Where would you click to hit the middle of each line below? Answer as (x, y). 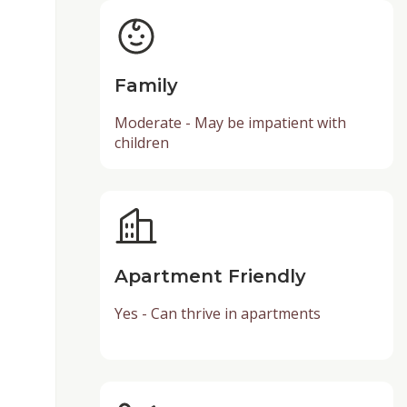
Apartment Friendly (210, 277)
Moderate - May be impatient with (230, 123)
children (141, 143)
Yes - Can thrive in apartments (217, 314)
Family (146, 86)
